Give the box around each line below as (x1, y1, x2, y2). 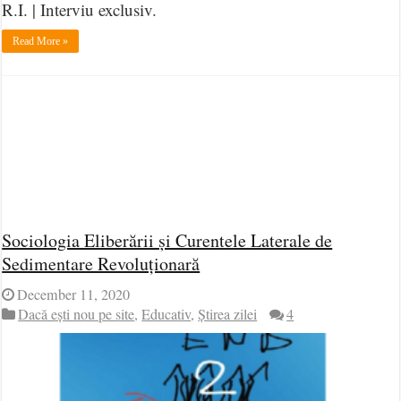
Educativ (141, 304, 192, 324)
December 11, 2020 (17, 285, 131, 304)
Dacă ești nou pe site (18, 304, 135, 324)
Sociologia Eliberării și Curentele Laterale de (2, 228, 333, 252)
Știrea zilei (198, 304, 258, 324)
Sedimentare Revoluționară (2, 252, 200, 276)
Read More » (13, 35, 69, 48)
